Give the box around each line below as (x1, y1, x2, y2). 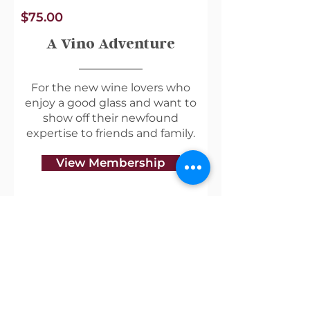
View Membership (56, 155, 165, 170)
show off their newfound (43, 111, 179, 125)
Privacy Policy (7, 268, 75, 281)
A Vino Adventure (46, 35, 175, 53)
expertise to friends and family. (26, 126, 195, 140)
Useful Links (7, 227, 72, 240)
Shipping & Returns (7, 248, 100, 261)
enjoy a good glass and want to (25, 95, 197, 109)
